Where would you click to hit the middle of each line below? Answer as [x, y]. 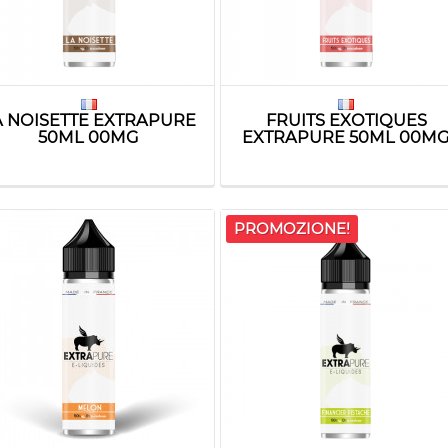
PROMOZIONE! [292, 228]
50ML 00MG [89, 137]
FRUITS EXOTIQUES [346, 120]
